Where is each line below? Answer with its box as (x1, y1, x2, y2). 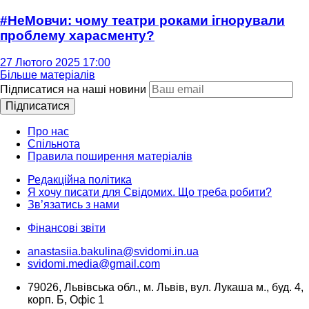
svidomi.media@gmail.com (28, 258, 160, 270)
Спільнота (28, 138, 80, 150)
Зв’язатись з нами (28, 199, 119, 211)
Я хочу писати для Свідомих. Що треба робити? (28, 186, 272, 199)
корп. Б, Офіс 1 (28, 294, 104, 306)
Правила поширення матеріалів (28, 150, 192, 163)
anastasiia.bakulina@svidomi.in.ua (28, 246, 199, 258)
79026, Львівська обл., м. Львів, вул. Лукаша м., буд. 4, (28, 281, 303, 294)
